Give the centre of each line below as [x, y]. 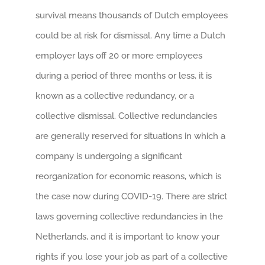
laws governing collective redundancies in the [129, 217]
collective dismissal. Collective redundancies [126, 116]
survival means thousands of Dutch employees [132, 16]
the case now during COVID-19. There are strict [131, 197]
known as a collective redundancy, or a [115, 96]
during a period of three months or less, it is [124, 76]
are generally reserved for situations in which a [130, 136]
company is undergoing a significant [109, 156]
